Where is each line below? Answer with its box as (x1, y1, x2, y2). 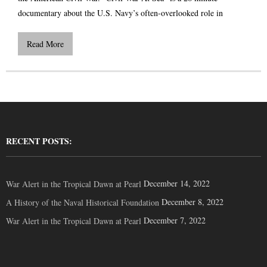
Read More (27, 38, 64, 49)
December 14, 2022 (144, 177, 210, 189)
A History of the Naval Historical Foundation (6, 196, 159, 208)
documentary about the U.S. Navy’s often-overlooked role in (18, 7, 223, 18)
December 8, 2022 (162, 195, 223, 207)
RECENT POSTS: (6, 134, 72, 147)
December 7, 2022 (144, 214, 206, 226)
